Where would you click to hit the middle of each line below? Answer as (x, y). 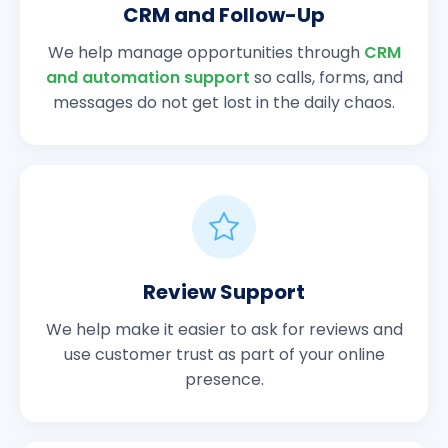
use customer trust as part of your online (224, 355)
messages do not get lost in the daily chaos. (224, 103)
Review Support (224, 292)
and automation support (147, 78)
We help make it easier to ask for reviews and (224, 330)
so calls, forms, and (326, 78)
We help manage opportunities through (205, 53)
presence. (224, 380)
